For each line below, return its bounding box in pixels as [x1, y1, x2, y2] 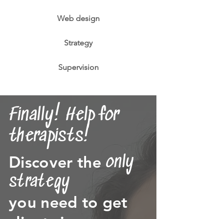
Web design [57, 14, 100, 23]
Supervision [58, 63, 99, 72]
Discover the [9, 152, 106, 172]
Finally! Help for [9, 105, 120, 126]
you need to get [9, 192, 128, 212]
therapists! [9, 126, 90, 147]
